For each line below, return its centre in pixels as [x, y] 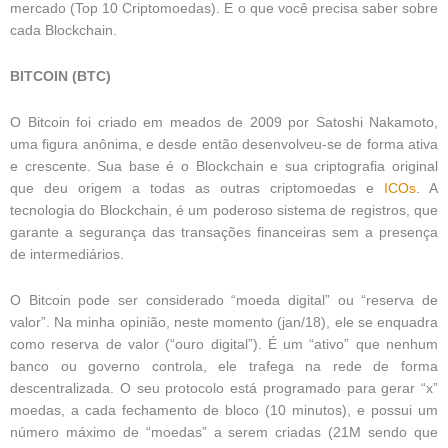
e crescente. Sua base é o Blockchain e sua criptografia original [224, 166]
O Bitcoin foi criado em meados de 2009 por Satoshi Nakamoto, [224, 122]
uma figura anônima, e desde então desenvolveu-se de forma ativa [224, 144]
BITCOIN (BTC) [60, 77]
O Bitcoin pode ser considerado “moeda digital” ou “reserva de [224, 300]
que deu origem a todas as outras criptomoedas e [192, 188]
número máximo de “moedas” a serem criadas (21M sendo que [224, 432]
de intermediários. [67, 254]
